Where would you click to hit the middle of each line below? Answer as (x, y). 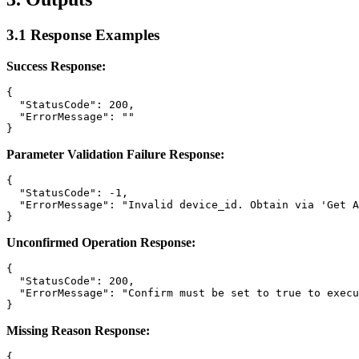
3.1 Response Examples (83, 34)
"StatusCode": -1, (67, 192)
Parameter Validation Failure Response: (115, 154)
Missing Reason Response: (78, 330)
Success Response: (56, 66)
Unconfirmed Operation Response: (101, 242)
